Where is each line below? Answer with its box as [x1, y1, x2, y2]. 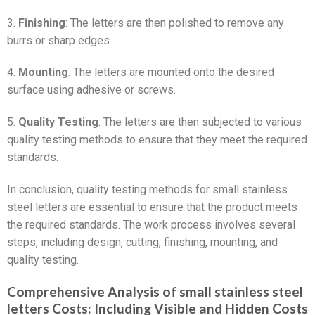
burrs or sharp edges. [7, 33, 112, 47]
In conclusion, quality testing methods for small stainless [7, 183, 288, 197]
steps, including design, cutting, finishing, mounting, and [7, 236, 278, 250]
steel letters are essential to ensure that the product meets [7, 200, 297, 214]
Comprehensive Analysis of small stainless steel [7, 283, 303, 300]
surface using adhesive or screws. [7, 83, 176, 97]
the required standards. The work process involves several [7, 218, 295, 232]
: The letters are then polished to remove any [65, 15, 284, 30]
